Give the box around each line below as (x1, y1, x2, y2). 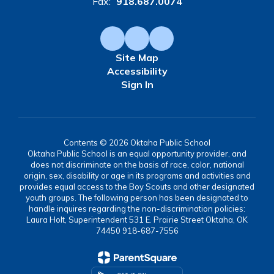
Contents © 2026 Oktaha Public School (64, 137, 210, 147)
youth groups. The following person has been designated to (26, 192, 248, 202)
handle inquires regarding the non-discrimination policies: (29, 203, 245, 213)
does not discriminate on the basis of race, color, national (30, 159, 244, 169)
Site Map (116, 51, 158, 64)
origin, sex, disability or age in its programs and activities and (23, 170, 251, 180)
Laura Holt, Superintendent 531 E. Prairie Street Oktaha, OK (26, 214, 248, 224)
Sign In (120, 78, 154, 91)
